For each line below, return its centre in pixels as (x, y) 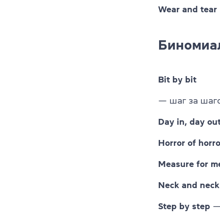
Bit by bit (177, 79)
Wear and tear (188, 9)
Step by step (184, 206)
